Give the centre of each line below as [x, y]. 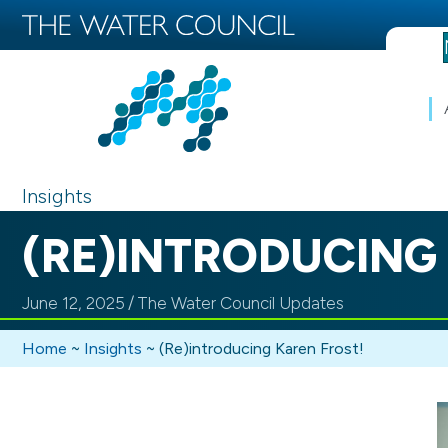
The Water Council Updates [240, 302]
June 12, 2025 [73, 302]
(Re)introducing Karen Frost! [261, 348]
